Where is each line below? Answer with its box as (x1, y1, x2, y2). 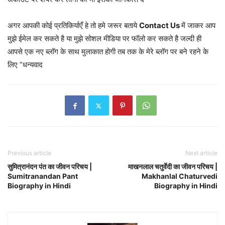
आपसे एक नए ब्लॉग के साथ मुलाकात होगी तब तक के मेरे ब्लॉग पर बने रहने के (8, 47, 208, 57)
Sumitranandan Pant (8, 172, 78, 181)
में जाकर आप (181, 21, 215, 31)
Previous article (8, 149, 51, 157)
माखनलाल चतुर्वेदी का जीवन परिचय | (128, 162, 217, 171)
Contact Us (139, 21, 181, 31)
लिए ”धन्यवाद (8, 60, 43, 70)
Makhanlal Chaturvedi (142, 172, 217, 181)
